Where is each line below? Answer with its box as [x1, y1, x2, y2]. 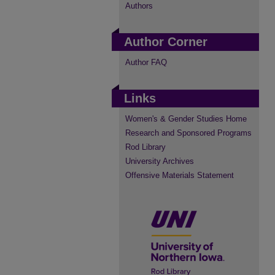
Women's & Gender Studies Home [125, 114, 247, 123]
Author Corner [124, 35, 207, 48]
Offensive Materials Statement [125, 171, 234, 180]
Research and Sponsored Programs [125, 128, 252, 137]
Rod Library [125, 142, 166, 152]
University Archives [125, 157, 194, 166]
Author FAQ [125, 58, 167, 67]
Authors [125, 1, 153, 10]
